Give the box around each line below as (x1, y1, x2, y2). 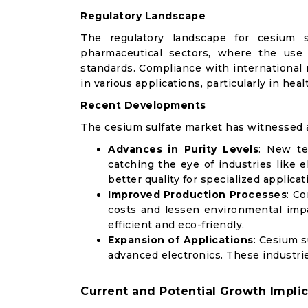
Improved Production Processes (108, 188, 287, 201)
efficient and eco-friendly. (108, 219, 245, 231)
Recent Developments (80, 99, 206, 111)
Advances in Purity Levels (108, 143, 259, 155)
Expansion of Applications (108, 234, 254, 246)
